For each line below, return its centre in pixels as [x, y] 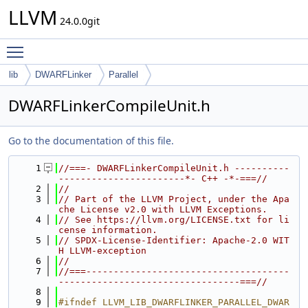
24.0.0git [78, 21]
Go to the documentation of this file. [91, 141]
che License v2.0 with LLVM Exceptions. [163, 209]
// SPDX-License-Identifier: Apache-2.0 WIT [174, 240]
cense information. [108, 230]
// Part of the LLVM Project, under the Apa [174, 199]
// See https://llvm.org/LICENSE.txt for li [174, 220]
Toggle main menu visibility [94, 46]
